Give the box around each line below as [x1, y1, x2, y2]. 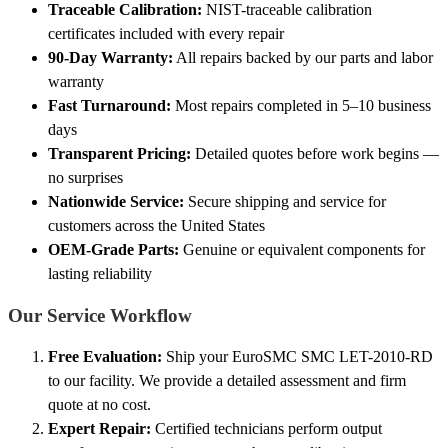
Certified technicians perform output [151, 420, 382, 438]
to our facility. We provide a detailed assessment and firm [48, 372, 406, 390]
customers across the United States [48, 216, 265, 234]
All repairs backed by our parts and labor [173, 48, 433, 66]
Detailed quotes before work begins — [191, 144, 439, 162]
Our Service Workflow [8, 304, 192, 326]
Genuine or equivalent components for [179, 240, 425, 258]
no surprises [48, 168, 123, 186]
